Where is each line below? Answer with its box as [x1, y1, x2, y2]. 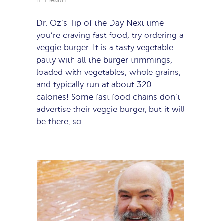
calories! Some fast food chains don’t [37, 92, 180, 102]
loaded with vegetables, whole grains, [37, 67, 181, 77]
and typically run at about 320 [37, 79, 152, 89]
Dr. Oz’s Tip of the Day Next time [37, 18, 164, 28]
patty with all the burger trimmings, [37, 55, 172, 65]
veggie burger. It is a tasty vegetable [37, 42, 173, 52]
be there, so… [37, 116, 88, 126]
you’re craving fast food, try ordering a [37, 30, 184, 40]
